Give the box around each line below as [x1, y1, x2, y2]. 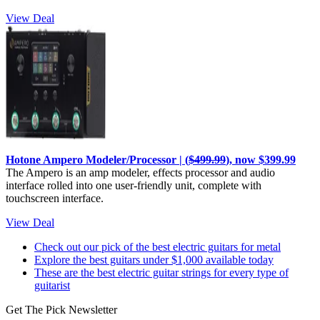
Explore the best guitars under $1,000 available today [34, 253, 274, 266]
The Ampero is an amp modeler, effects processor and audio [6, 166, 275, 179]
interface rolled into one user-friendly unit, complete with [6, 179, 261, 191]
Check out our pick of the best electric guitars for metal [34, 240, 281, 253]
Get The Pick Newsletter [6, 303, 117, 316]
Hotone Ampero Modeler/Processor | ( [6, 153, 189, 166]
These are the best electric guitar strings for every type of [34, 266, 289, 279]
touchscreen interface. [6, 191, 104, 204]
